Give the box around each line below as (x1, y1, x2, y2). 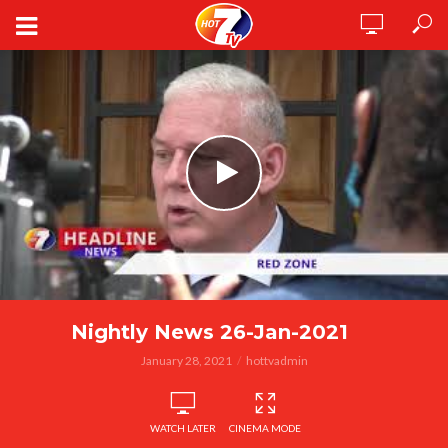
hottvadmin (245, 353, 308, 368)
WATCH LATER (150, 422, 216, 434)
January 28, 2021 (140, 353, 232, 368)
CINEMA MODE (229, 422, 301, 434)
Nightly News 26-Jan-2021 (70, 320, 348, 344)
